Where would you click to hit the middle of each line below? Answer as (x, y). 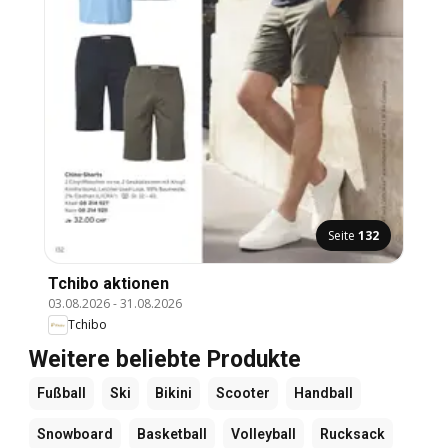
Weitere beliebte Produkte (165, 359)
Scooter (243, 392)
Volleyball (263, 433)
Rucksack (352, 433)
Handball (323, 392)
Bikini (173, 392)
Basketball (172, 433)
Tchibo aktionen (108, 283)
